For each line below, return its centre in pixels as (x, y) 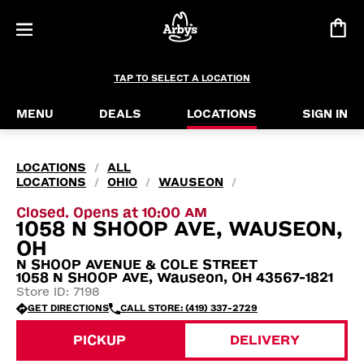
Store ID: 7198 (58, 292)
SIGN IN (325, 114)
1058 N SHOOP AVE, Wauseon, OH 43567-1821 (175, 277)
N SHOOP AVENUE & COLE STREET (137, 264)
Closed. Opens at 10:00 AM (112, 212)
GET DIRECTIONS (68, 308)
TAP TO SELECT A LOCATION (182, 78)
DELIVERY (265, 340)
